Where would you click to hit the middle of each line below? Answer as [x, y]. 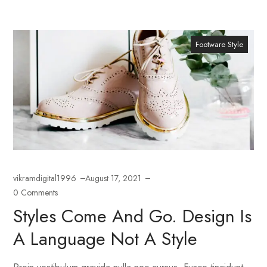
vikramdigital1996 [45, 178]
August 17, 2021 [114, 178]
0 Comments [36, 192]
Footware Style [219, 44]
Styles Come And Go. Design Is [133, 216]
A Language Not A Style [105, 238]
